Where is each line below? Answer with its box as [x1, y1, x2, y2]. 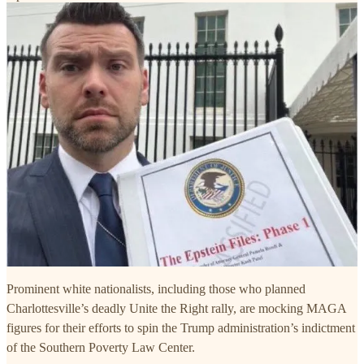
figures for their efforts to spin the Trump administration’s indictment [6, 321, 355, 336]
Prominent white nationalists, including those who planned [6, 282, 305, 297]
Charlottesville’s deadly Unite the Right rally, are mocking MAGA [6, 301, 346, 316]
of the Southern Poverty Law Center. [6, 340, 195, 355]
